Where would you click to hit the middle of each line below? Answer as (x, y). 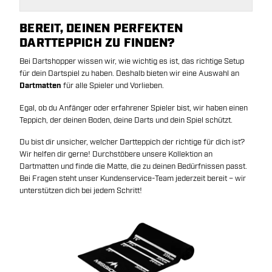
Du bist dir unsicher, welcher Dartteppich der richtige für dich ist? (132, 142)
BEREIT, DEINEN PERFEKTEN (101, 29)
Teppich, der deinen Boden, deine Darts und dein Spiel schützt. (126, 120)
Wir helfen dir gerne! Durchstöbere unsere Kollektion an (116, 154)
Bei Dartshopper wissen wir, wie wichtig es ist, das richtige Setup (132, 61)
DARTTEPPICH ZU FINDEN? (97, 43)
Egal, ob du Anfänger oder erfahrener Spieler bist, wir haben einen (134, 108)
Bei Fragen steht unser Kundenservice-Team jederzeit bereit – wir (133, 178)
